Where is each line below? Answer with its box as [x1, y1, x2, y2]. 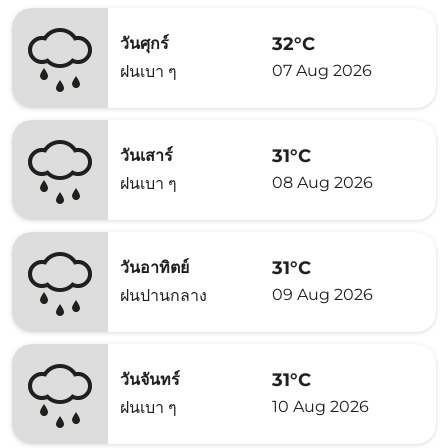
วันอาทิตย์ [120, 258, 189, 277]
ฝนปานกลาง [120, 286, 207, 305]
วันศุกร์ [120, 34, 169, 53]
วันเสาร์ [120, 146, 173, 165]
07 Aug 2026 [272, 60, 372, 80]
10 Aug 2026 [272, 396, 369, 416]
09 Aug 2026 [272, 284, 373, 304]
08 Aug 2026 [272, 172, 373, 192]
